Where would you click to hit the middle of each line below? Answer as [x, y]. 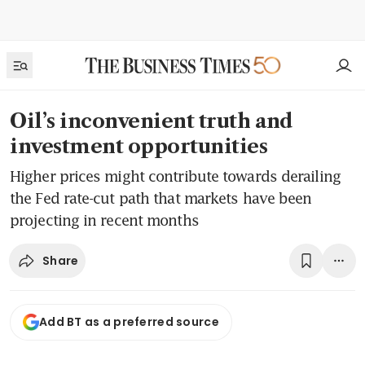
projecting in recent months [104, 220]
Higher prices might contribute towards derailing [175, 176]
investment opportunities [139, 146]
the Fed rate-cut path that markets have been [161, 198]
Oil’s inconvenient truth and [152, 121]
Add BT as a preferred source [129, 322]
